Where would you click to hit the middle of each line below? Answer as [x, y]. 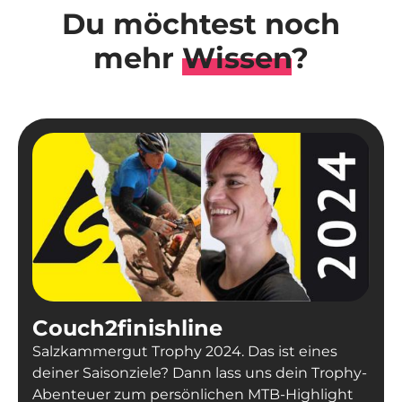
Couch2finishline [127, 328]
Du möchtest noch [201, 23]
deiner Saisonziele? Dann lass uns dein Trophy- [200, 372]
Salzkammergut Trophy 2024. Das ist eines [185, 351]
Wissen [237, 57]
